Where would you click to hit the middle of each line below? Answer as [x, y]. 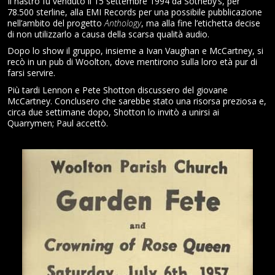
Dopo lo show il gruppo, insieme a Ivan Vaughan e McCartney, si [135, 51]
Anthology [123, 23]
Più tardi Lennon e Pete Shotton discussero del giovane [118, 90]
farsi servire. [31, 73]
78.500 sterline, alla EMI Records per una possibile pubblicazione [135, 12]
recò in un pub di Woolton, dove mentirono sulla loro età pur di [132, 62]
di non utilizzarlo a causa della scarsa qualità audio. [108, 34]
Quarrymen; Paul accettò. [58, 123]
